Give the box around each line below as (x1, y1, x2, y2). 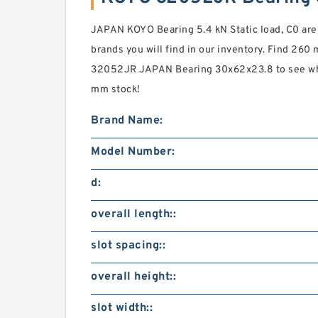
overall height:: (91, 270, 176, 284)
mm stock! (91, 84, 141, 96)
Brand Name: (91, 114, 163, 128)
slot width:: (91, 301, 153, 315)
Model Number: (91, 145, 175, 159)
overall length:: (91, 207, 176, 221)
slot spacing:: (91, 238, 165, 253)
